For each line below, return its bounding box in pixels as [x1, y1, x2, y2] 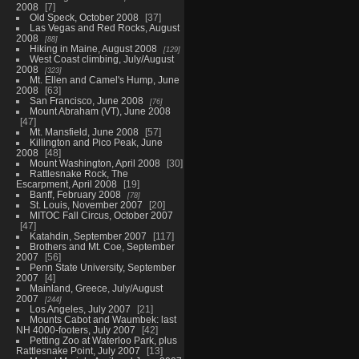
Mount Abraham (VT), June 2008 [29, 105, 171, 116]
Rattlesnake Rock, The [29, 167, 128, 179]
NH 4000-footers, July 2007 [15, 324, 135, 335]
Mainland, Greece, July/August [29, 282, 163, 293]
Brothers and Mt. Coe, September [29, 240, 175, 252]
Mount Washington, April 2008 [29, 157, 160, 168]
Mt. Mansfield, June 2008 [29, 126, 139, 137]
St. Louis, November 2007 [29, 199, 143, 210]
